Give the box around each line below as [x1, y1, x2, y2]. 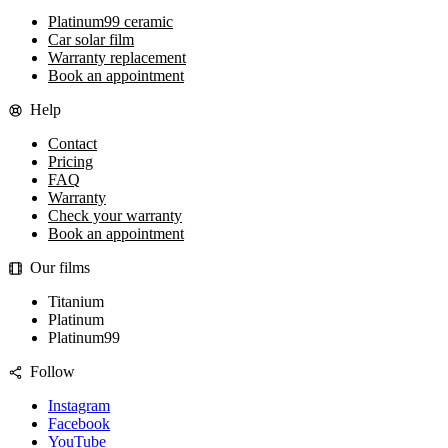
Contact [48, 135, 97, 153]
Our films [29, 259, 90, 277]
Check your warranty [48, 207, 182, 225]
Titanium [48, 293, 104, 311]
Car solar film [48, 31, 134, 49]
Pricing [48, 153, 93, 171]
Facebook [48, 415, 110, 433]
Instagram [48, 397, 110, 415]
